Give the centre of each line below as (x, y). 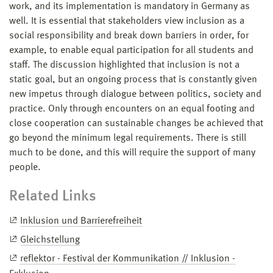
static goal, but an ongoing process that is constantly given (133, 80)
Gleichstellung (50, 240)
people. (25, 167)
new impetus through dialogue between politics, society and (135, 94)
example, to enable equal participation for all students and (131, 50)
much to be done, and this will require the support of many (132, 153)
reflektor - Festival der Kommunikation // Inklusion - (128, 259)
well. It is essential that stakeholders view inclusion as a (127, 21)
